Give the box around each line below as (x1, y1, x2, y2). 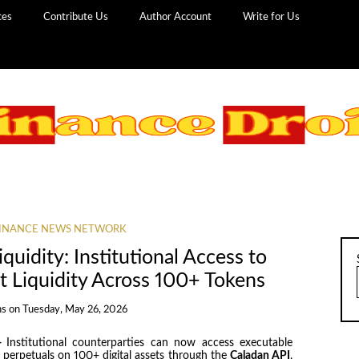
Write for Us (243, 11, 301, 22)
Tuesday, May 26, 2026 (22, 304, 127, 315)
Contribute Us (43, 11, 109, 22)
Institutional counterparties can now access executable (6, 337, 293, 349)
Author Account (139, 11, 212, 22)
